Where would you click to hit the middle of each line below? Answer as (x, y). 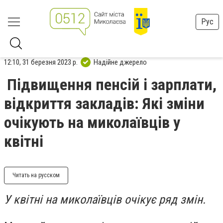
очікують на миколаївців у (92, 122)
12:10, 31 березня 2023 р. (41, 62)
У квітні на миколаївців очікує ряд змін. (105, 200)
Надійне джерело (120, 62)
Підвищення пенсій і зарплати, (112, 85)
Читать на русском (36, 175)
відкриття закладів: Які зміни (104, 104)
